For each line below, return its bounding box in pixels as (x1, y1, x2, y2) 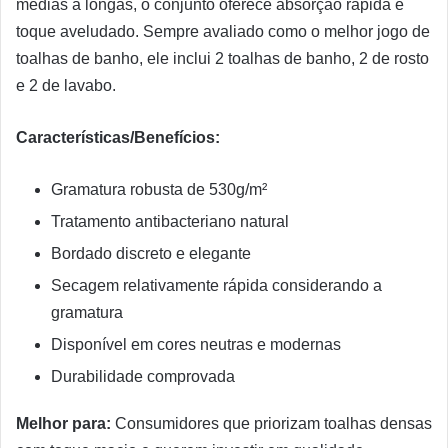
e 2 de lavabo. (16, 77, 116, 95)
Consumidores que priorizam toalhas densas (111, 415, 432, 433)
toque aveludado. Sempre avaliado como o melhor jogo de (16, 23, 430, 41)
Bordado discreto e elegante (51, 245, 251, 263)
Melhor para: (16, 415, 111, 433)
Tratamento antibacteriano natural (51, 213, 289, 231)
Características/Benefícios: (16, 129, 220, 147)
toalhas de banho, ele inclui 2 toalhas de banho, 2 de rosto (16, 50, 429, 68)
